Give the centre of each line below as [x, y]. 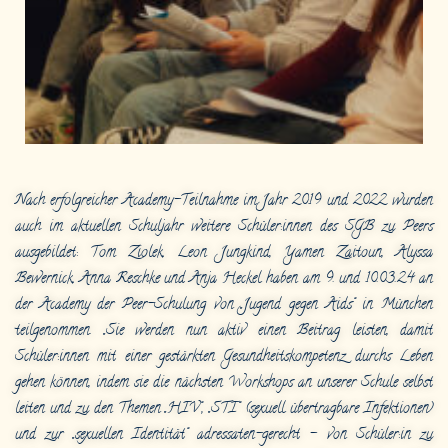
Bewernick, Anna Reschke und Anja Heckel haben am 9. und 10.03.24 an [224, 280]
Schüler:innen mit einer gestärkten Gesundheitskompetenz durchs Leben [224, 358]
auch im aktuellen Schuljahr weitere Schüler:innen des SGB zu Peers [224, 228]
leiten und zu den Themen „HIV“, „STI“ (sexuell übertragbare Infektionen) [224, 410]
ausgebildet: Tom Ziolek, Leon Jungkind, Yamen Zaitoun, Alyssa [224, 254]
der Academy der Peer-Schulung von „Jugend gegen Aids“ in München [224, 306]
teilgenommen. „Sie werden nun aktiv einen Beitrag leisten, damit [224, 332]
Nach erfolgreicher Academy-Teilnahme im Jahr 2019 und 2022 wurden [224, 202]
